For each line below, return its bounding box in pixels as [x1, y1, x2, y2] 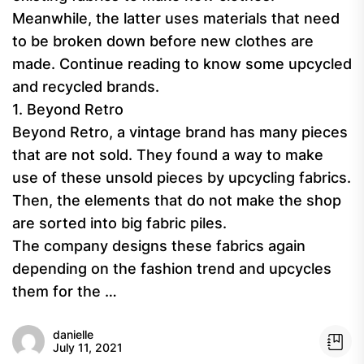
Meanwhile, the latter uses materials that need [12, 10, 340, 27]
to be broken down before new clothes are [12, 32, 314, 50]
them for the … [12, 283, 117, 300]
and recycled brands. [12, 78, 159, 95]
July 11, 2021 [53, 340, 123, 354]
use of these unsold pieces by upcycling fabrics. [12, 169, 351, 186]
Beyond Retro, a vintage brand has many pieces [12, 123, 348, 141]
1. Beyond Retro [12, 101, 123, 118]
